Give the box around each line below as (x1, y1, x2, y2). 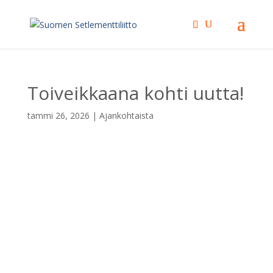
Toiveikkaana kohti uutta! (27, 80, 244, 105)
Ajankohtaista (99, 110, 154, 121)
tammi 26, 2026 (27, 110, 90, 121)
